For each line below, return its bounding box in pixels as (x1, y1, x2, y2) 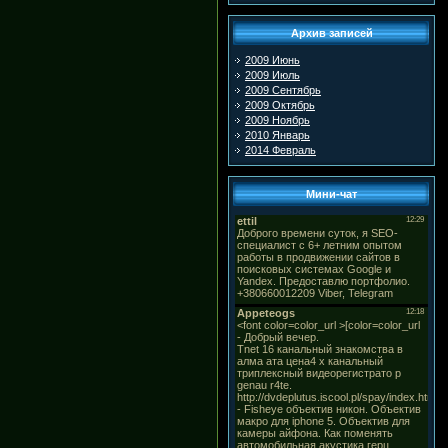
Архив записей (290, 27, 373, 39)
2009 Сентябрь (245, 84, 321, 96)
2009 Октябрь (245, 99, 315, 111)
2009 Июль (245, 69, 300, 81)
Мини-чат (306, 188, 357, 200)
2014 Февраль (245, 144, 316, 156)
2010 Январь (245, 129, 310, 141)
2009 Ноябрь (245, 114, 310, 126)
